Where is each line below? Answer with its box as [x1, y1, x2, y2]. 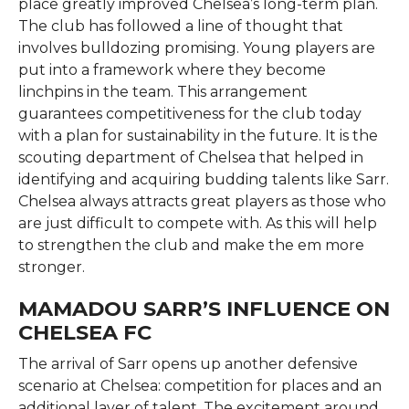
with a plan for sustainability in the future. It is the [17, 126, 378, 144]
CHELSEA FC [17, 319, 152, 345]
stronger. [17, 257, 85, 276]
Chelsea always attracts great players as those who [17, 192, 386, 210]
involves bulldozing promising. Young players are [17, 38, 375, 57]
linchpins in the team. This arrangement [17, 82, 308, 100]
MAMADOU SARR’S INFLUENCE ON [17, 295, 390, 321]
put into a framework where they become [17, 60, 326, 79]
